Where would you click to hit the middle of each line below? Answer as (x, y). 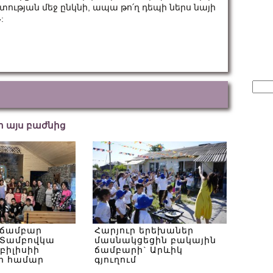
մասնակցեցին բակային (155, 240)
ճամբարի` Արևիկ (139, 250)
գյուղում (115, 260)
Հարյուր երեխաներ (144, 230)
